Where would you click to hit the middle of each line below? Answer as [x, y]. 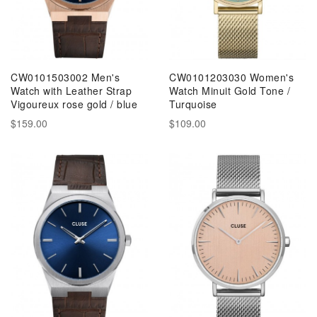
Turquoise [193, 104]
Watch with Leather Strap [71, 91]
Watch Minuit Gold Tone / [230, 91]
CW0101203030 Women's [231, 77]
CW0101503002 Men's [65, 77]
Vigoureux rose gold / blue [74, 104]
